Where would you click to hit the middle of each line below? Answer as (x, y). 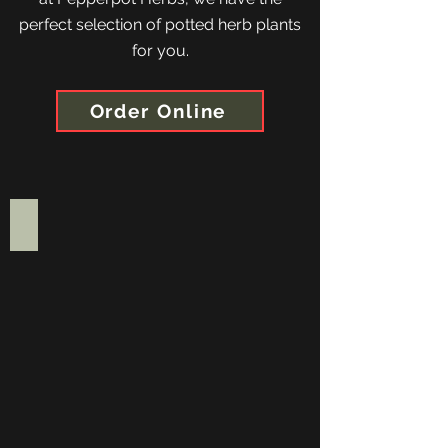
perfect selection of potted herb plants (160, 24)
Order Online (158, 111)
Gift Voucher (76, 225)
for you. (160, 50)
